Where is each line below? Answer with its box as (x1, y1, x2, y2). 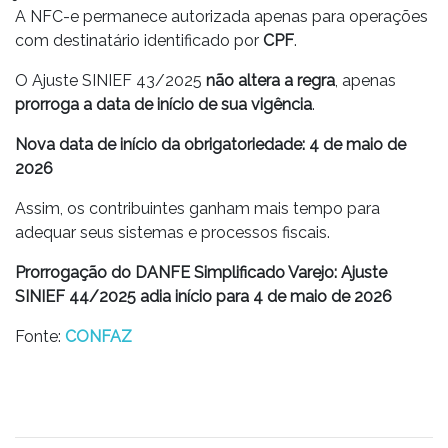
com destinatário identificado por (15, 30, 263, 50)
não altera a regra (206, 70, 335, 90)
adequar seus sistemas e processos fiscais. (15, 222, 330, 242)
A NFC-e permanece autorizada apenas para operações (15, 6, 428, 26)
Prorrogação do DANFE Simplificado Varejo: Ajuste (15, 262, 387, 282)
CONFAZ (65, 326, 132, 346)
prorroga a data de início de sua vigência (15, 94, 312, 114)
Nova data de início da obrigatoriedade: (15, 134, 309, 154)
